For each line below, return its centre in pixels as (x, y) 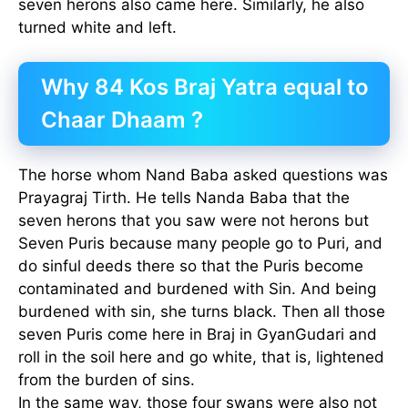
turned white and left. (97, 27)
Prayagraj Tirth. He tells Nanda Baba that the (184, 198)
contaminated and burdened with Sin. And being (197, 289)
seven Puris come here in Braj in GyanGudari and (198, 335)
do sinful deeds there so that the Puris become (191, 266)
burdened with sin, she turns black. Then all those (202, 312)
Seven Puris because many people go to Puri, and (200, 244)
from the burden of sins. (107, 380)
